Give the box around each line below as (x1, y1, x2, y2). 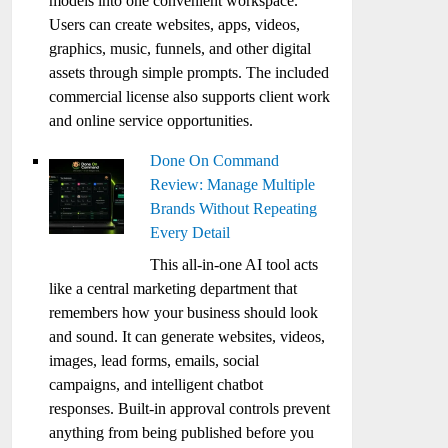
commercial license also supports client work (49, 88, 331, 105)
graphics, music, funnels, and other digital (49, 40, 312, 57)
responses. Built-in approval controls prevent (49, 400, 331, 417)
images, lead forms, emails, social (49, 352, 260, 369)
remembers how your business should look (49, 304, 319, 321)
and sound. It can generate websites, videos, (49, 328, 326, 345)
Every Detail (150, 224, 231, 241)
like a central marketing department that (49, 280, 298, 297)
